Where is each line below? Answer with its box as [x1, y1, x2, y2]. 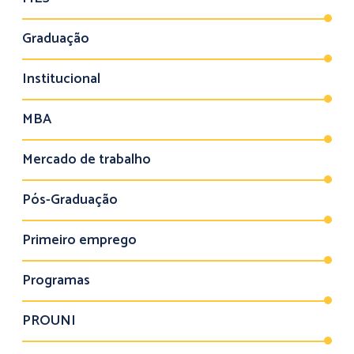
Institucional [22, 67, 100, 91]
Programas [22, 269, 90, 292]
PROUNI [22, 309, 76, 333]
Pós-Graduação [22, 188, 118, 212]
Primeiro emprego [22, 228, 137, 252]
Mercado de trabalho [22, 148, 151, 171]
